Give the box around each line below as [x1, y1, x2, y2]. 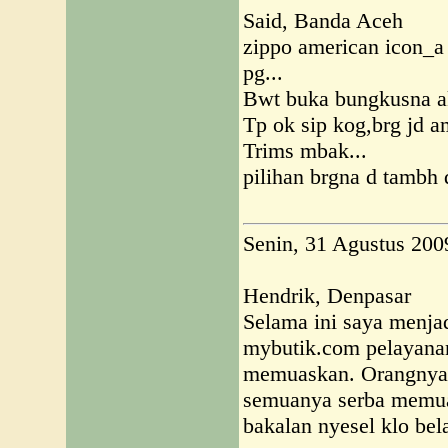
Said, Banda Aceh [243, 8, 403, 33]
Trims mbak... [243, 138, 367, 163]
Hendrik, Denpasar [243, 283, 411, 308]
